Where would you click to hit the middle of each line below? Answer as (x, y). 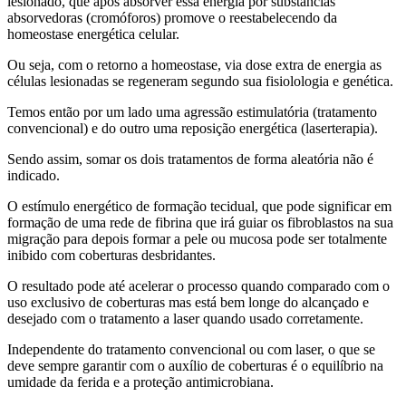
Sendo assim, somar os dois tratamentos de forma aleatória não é (190, 159)
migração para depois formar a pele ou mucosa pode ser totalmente (197, 238)
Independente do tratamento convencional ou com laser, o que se (191, 349)
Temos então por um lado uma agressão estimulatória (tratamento (192, 111)
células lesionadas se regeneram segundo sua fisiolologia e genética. (200, 81)
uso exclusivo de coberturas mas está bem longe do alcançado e (188, 302)
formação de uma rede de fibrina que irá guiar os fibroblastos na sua (200, 222)
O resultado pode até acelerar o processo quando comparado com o (198, 285)
